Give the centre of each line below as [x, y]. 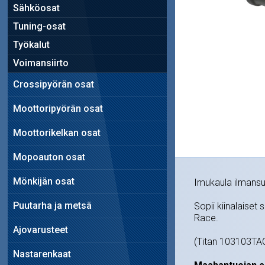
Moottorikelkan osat [56, 132]
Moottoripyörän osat [58, 108]
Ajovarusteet [40, 230]
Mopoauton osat [49, 157]
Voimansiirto [41, 63]
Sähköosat [36, 8]
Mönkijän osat [43, 181]
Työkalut [31, 44]
